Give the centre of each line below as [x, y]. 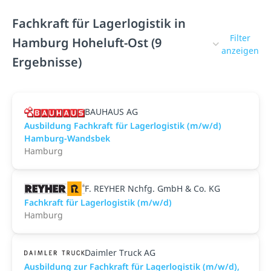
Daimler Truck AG [120, 253]
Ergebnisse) [47, 62]
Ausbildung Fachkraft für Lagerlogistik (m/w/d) [123, 126]
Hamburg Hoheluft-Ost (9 [87, 43]
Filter [240, 38]
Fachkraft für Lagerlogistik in [99, 23]
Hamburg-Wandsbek [67, 138]
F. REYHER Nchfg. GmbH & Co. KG [152, 188]
